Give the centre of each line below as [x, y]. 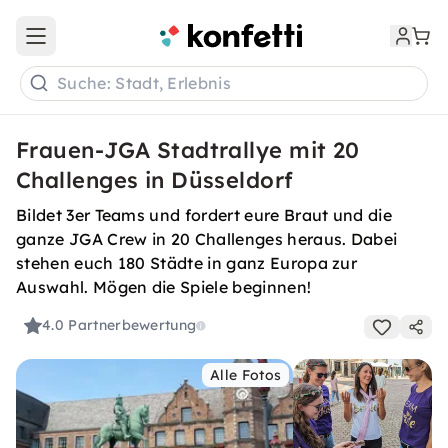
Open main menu [94, 44]
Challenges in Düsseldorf [155, 180]
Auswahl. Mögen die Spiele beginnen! [164, 287]
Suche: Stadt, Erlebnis [144, 83]
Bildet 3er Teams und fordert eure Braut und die [204, 215]
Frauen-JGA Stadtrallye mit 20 [188, 150]
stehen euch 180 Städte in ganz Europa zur [187, 263]
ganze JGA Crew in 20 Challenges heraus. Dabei [207, 239]
